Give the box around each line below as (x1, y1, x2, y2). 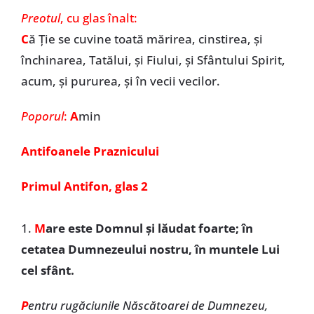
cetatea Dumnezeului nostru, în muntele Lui (20, 241, 280, 257)
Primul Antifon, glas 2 (20, 178, 148, 194)
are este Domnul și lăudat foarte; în (45, 220, 253, 236)
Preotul (20, 10, 60, 26)
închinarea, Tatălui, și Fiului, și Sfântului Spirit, (20, 52, 285, 68)
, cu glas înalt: (60, 10, 137, 26)
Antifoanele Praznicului (20, 143, 159, 159)
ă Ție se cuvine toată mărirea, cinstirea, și (28, 31, 263, 47)
